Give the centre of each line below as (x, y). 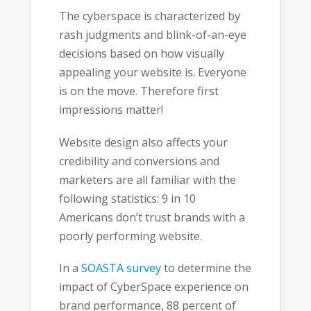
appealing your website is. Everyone (152, 73)
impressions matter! (111, 110)
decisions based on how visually (141, 54)
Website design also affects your (143, 142)
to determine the (206, 268)
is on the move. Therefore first (138, 91)
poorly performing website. (130, 236)
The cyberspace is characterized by (149, 16)
